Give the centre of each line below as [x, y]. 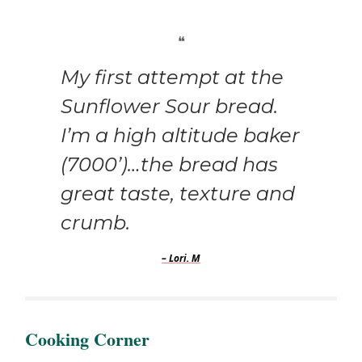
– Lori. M [181, 259]
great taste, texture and [178, 194]
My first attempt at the [172, 78]
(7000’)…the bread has [169, 165]
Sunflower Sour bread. [169, 107]
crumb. [95, 223]
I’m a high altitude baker [180, 136]
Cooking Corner [87, 339]
